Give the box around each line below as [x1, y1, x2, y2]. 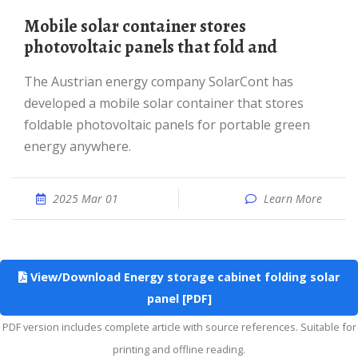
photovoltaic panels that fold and [24, 35, 277, 59]
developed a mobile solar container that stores [24, 94, 304, 112]
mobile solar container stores [24, 14, 40, 38]
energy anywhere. [24, 137, 131, 155]
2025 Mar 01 [53, 191, 118, 206]
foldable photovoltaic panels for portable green [24, 116, 310, 133]
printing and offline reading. [113, 342, 245, 356]
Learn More [264, 191, 322, 206]
